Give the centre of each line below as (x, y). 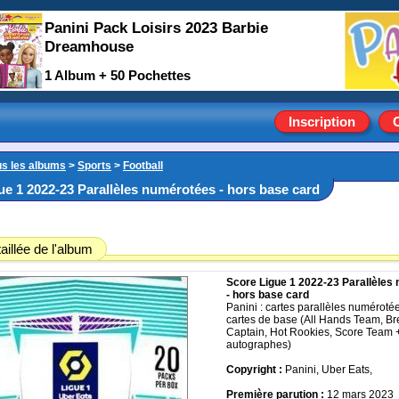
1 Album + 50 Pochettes (118, 76)
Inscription (322, 122)
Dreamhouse (89, 46)
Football (143, 166)
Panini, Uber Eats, (329, 370)
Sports (94, 166)
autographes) (259, 345)
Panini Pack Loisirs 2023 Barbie (156, 28)
